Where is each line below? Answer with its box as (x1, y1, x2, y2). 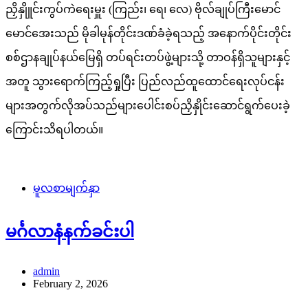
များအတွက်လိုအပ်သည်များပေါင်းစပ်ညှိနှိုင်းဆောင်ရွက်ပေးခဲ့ (5, 100, 290, 112)
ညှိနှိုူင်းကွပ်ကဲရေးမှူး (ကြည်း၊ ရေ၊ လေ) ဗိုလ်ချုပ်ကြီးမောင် (5, 3, 280, 16)
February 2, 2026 (33, 278, 108, 290)
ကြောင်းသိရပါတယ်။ (5, 124, 103, 136)
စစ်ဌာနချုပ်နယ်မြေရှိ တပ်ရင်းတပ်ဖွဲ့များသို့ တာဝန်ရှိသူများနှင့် (5, 52, 290, 64)
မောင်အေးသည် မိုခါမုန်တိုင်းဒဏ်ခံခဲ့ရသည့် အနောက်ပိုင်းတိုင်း (5, 27, 291, 40)
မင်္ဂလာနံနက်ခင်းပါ (5, 223, 134, 241)
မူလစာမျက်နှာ (33, 182, 100, 195)
